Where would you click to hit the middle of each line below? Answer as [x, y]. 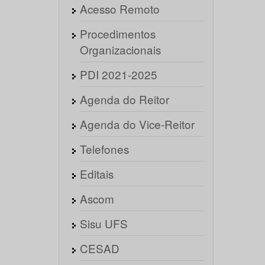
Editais [96, 174]
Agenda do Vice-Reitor [137, 124]
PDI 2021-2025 [118, 74]
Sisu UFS [104, 223]
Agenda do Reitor [124, 99]
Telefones [104, 149]
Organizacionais [120, 49]
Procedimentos [117, 33]
